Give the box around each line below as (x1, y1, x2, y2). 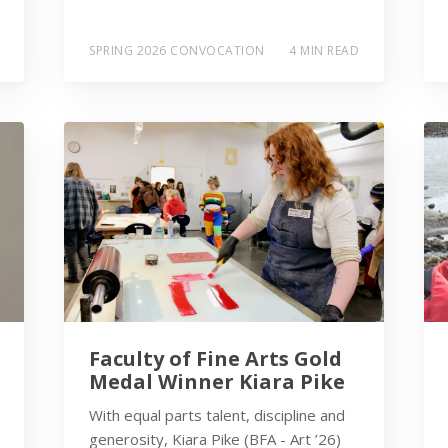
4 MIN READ (289, 42, 359, 60)
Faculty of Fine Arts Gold (89, 345, 342, 373)
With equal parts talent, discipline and (89, 405, 345, 426)
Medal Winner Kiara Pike (89, 368, 345, 396)
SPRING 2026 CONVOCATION (89, 42, 265, 60)
